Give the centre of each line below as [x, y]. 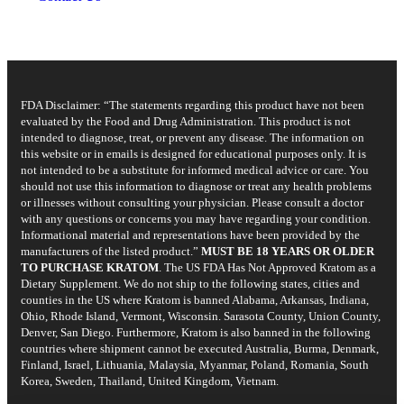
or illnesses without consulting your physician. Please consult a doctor [192, 202]
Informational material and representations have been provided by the [190, 234]
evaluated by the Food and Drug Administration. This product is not [186, 121]
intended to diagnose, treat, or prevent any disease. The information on [193, 137]
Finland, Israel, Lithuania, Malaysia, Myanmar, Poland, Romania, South [195, 364]
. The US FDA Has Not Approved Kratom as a [267, 267]
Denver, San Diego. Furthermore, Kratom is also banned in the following [196, 332]
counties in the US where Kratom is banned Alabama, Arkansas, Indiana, [195, 299]
